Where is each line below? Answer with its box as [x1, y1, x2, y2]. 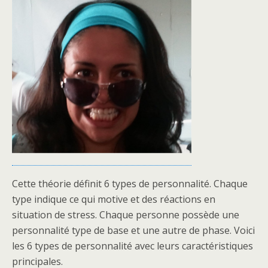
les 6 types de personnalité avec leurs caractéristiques [12, 239, 253, 252]
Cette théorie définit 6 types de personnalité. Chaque [12, 176, 248, 190]
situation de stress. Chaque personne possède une [12, 208, 239, 221]
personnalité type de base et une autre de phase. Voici [12, 223, 255, 237]
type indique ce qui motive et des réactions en [12, 192, 215, 206]
